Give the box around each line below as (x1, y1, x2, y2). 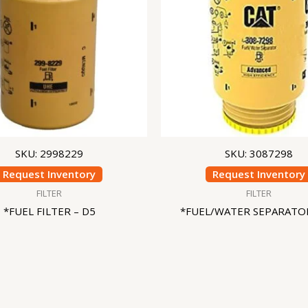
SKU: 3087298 (225, 146, 293, 160)
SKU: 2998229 (15, 146, 83, 160)
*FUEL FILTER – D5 (3, 204, 96, 219)
